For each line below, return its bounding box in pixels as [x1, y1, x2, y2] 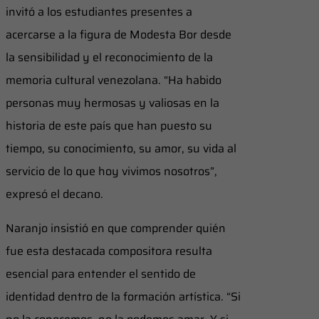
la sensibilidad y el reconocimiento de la [6, 48, 213, 66]
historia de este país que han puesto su [6, 116, 212, 135]
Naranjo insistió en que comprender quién [6, 219, 226, 237]
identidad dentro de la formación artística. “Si [6, 287, 241, 305]
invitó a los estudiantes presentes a [6, 2, 192, 21]
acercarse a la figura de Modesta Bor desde [6, 25, 231, 43]
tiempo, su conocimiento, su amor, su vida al [6, 139, 236, 157]
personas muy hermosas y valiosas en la [6, 93, 219, 112]
